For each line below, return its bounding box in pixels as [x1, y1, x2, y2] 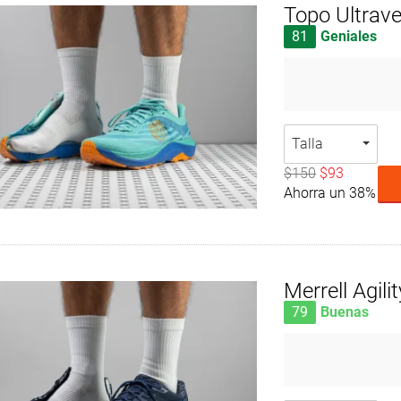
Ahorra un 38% [284, 184, 377, 202]
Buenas [320, 303, 370, 320]
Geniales [320, 28, 378, 46]
